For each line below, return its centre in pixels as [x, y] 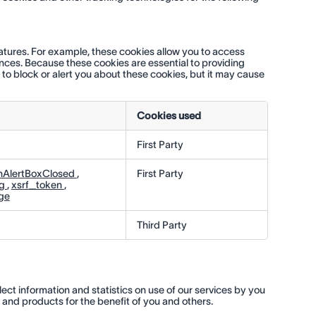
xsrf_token [37, 185]
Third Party [162, 225]
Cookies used [169, 116]
